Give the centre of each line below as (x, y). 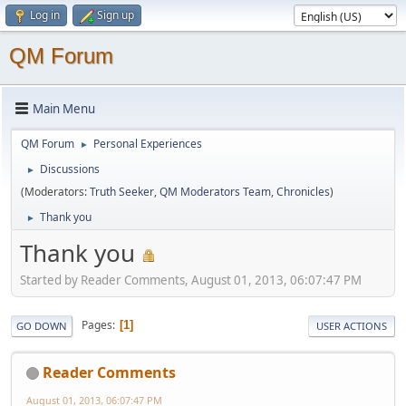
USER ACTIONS (352, 325)
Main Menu (64, 108)
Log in (45, 15)
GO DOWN (42, 325)
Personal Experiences (148, 144)
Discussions (70, 169)
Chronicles (303, 192)
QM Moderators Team (215, 192)
